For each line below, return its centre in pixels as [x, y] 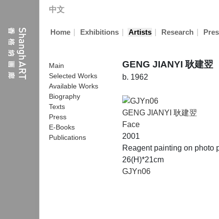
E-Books [62, 127]
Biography [65, 96]
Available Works [74, 86]
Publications [67, 137]
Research [177, 32]
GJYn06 [136, 171]
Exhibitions [99, 32]
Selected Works [73, 76]
